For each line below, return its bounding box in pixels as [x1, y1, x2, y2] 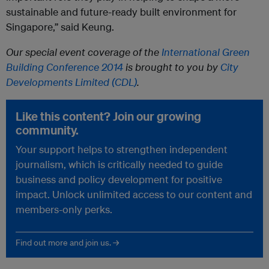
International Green [162, 45, 250, 58]
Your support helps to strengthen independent [16, 142, 228, 156]
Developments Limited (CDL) [6, 75, 137, 88]
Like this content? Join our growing [16, 108, 201, 124]
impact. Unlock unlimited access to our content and [16, 187, 252, 201]
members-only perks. [16, 202, 112, 216]
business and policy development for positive [16, 172, 222, 186]
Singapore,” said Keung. [6, 20, 116, 33]
